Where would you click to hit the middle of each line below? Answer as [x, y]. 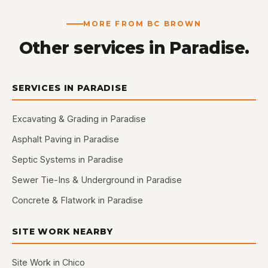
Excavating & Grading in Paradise [79, 119]
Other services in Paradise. [134, 48]
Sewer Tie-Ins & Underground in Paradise [97, 180]
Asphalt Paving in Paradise [66, 139]
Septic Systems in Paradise [68, 159]
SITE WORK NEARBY [63, 232]
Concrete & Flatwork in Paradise [77, 200]
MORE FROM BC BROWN [142, 24]
